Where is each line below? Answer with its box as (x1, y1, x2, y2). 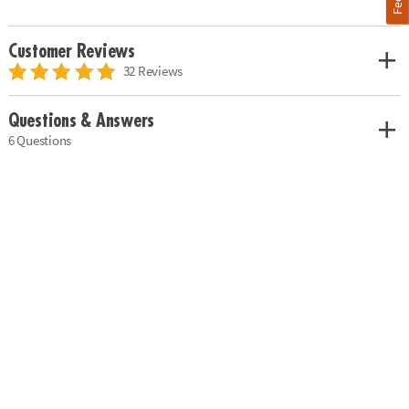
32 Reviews (122, 61, 184, 79)
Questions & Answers (7, 111, 155, 131)
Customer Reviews (7, 41, 135, 61)
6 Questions (7, 131, 72, 149)
